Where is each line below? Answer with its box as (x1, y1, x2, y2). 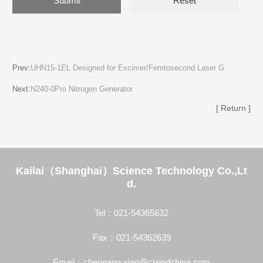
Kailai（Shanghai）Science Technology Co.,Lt (16, 165, 247, 177)
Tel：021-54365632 (95, 207, 168, 218)
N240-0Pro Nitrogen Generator (31, 85, 133, 94)
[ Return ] (216, 103, 251, 113)
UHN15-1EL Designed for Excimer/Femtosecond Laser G (31, 64, 224, 73)
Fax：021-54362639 (92, 232, 171, 242)
